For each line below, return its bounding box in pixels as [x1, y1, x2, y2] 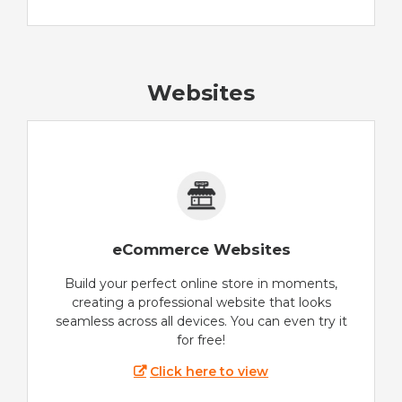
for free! [177, 332, 225, 349]
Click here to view [150, 363, 269, 380]
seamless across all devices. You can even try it [55, 313, 347, 330]
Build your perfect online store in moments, [65, 275, 337, 293]
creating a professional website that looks [71, 294, 331, 311]
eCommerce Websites [111, 240, 291, 259]
